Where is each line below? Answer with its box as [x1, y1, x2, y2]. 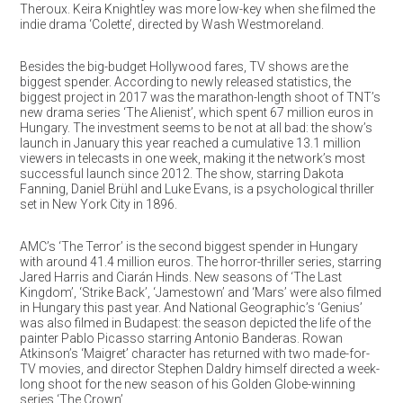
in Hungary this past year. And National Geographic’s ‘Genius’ [19, 300, 363, 315]
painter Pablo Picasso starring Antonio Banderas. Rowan [19, 331, 343, 345]
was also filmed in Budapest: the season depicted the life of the [19, 316, 371, 330]
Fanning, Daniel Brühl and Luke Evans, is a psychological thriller [19, 182, 374, 196]
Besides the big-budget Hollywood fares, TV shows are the [19, 59, 348, 74]
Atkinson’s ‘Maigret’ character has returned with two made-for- [19, 346, 370, 361]
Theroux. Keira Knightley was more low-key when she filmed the [19, 2, 375, 16]
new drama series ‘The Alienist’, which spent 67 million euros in [19, 105, 373, 120]
